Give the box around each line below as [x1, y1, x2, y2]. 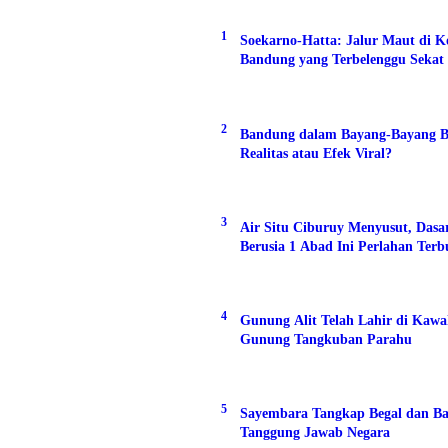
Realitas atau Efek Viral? [240, 145, 393, 161]
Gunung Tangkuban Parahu [240, 332, 413, 348]
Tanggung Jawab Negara [240, 425, 391, 441]
